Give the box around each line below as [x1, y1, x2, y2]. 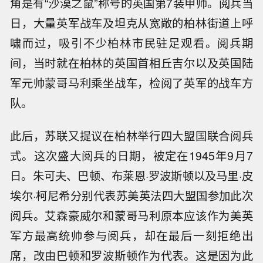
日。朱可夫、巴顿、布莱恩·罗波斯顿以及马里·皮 [10, 167, 253, 184]
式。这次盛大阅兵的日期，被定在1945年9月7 [10, 147, 253, 164]
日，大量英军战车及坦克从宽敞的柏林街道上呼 [10, 14, 253, 31]
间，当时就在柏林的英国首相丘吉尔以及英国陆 [10, 54, 253, 71]
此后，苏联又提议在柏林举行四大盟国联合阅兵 [10, 127, 253, 144]
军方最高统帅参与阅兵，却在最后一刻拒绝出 [10, 227, 253, 244]
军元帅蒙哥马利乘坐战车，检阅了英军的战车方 [10, 74, 253, 91]
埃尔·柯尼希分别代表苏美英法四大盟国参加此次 [10, 187, 253, 204]
